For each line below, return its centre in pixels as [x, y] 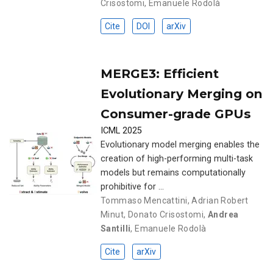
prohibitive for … [132, 186]
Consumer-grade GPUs [176, 113]
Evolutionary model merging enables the [180, 144]
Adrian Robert [220, 200]
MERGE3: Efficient [160, 73]
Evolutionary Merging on [182, 93]
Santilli [116, 228]
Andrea [223, 214]
